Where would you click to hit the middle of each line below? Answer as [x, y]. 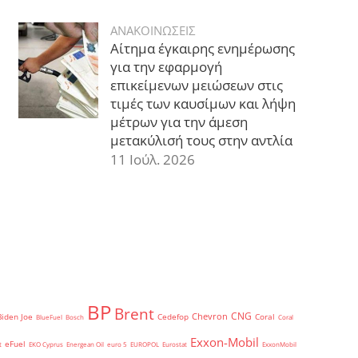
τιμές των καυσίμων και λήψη [203, 103]
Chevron [210, 316]
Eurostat [175, 344]
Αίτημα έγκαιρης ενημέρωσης [202, 48]
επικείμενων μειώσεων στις [196, 85]
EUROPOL [145, 344]
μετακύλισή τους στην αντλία [201, 140]
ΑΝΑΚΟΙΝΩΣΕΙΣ [153, 30]
